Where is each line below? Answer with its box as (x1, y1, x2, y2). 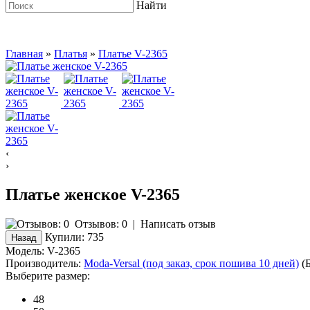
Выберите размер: (6, 270, 90, 282)
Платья (54, 47, 87, 60)
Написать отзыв (140, 218, 216, 230)
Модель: (6, 245, 44, 257)
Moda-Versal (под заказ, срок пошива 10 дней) (84, 257, 299, 270)
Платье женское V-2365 (6, 185, 180, 204)
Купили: (45, 231, 84, 244)
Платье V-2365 (98, 47, 167, 60)
